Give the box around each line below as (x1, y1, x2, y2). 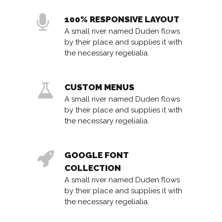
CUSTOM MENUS (64, 82, 134, 93)
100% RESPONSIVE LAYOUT (64, 14, 179, 25)
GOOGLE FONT (64, 150, 129, 161)
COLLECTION (64, 163, 121, 173)
